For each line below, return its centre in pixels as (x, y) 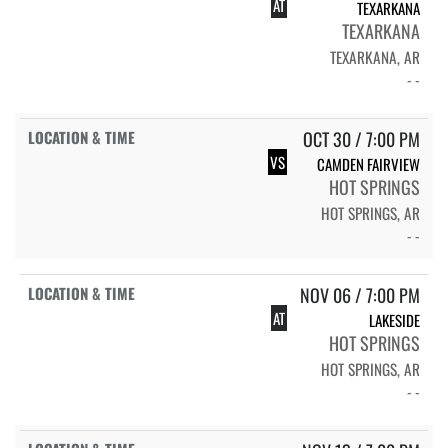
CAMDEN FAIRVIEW (368, 163)
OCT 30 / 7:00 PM (361, 138)
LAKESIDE (394, 319)
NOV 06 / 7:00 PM (360, 294)
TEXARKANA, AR (375, 56)
